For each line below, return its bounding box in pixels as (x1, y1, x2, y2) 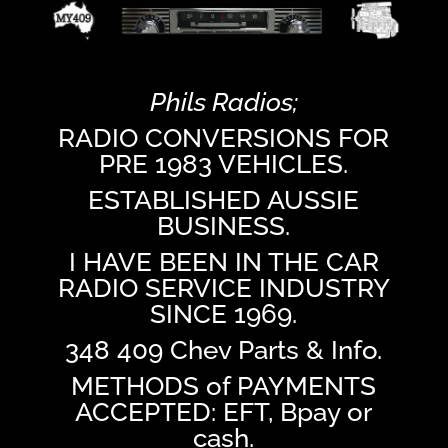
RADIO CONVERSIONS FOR (58, 123, 390, 154)
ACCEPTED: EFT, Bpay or (75, 397, 373, 428)
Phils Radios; (149, 87, 298, 118)
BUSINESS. (157, 211, 291, 242)
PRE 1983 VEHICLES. (99, 149, 349, 180)
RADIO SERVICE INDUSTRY (57, 273, 390, 304)
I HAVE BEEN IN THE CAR (68, 247, 379, 278)
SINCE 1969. (150, 299, 298, 330)
